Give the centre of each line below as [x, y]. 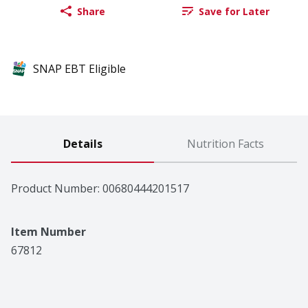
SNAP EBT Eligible [79, 69]
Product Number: [57, 189]
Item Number [48, 232]
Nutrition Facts [225, 144]
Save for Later [234, 11]
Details [82, 144]
